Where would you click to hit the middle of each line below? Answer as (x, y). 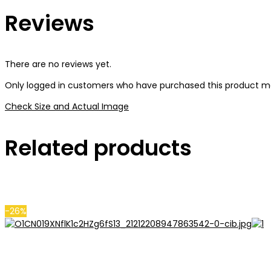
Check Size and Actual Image (67, 107)
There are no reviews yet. (58, 64)
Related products (98, 148)
